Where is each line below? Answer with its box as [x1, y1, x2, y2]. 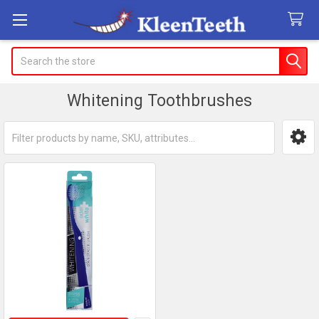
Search [11, 48, 43, 60]
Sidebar [15, 142, 76, 164]
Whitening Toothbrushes [67, 90, 252, 110]
